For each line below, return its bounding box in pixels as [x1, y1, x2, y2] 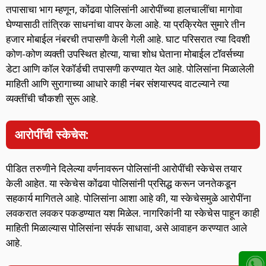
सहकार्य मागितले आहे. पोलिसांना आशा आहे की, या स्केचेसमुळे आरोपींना [6, 191, 251, 205]
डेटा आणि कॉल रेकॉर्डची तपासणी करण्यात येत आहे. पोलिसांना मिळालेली [6, 61, 254, 75]
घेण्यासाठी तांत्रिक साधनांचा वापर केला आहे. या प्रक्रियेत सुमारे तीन [6, 17, 245, 31]
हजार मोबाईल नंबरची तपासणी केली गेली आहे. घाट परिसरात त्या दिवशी [6, 31, 250, 46]
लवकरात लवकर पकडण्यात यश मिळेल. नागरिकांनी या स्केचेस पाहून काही [6, 206, 259, 220]
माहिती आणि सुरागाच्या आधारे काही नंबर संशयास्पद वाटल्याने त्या [6, 76, 229, 90]
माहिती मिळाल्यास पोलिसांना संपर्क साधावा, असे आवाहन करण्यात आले [6, 221, 247, 235]
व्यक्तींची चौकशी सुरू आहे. [6, 91, 98, 105]
